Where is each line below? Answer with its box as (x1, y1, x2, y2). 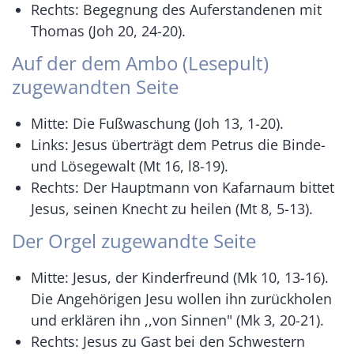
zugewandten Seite (12, 73, 179, 100)
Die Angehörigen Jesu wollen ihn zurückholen (31, 288, 332, 308)
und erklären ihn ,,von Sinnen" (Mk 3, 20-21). (31, 310, 324, 330)
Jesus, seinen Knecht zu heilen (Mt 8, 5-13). (31, 198, 313, 218)
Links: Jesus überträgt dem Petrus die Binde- (31, 134, 326, 154)
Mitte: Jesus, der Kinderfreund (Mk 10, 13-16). (31, 267, 329, 287)
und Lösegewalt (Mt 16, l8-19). (31, 156, 228, 175)
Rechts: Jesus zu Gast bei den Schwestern (31, 331, 305, 351)
